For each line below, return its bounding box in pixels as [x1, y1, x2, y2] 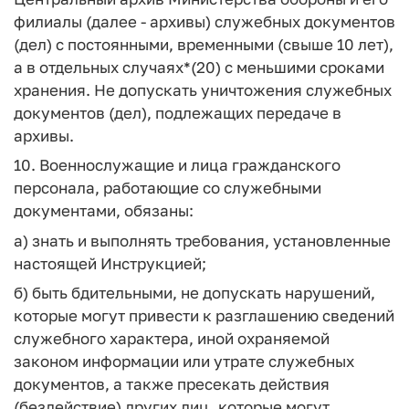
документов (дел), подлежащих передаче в [14, 102, 341, 122]
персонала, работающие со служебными [14, 178, 321, 197]
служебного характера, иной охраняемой [14, 329, 330, 348]
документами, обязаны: [14, 201, 194, 220]
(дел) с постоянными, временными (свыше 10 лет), [14, 34, 393, 54]
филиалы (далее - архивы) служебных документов [14, 11, 395, 31]
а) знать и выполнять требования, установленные [14, 230, 391, 250]
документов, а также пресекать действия [14, 374, 330, 393]
